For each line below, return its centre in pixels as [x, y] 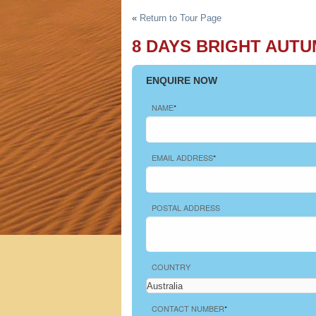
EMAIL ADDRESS [182, 157]
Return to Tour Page [181, 18]
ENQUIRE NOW [182, 80]
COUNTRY [171, 267]
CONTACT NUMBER [188, 308]
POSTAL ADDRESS [186, 207]
